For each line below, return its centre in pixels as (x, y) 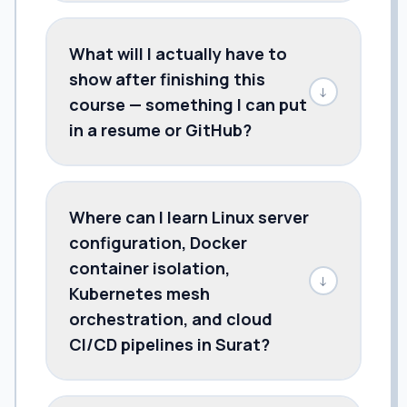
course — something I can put (188, 104)
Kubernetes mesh (139, 293)
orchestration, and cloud (171, 318)
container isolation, (149, 268)
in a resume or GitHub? (160, 129)
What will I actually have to (178, 53)
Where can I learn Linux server (189, 217)
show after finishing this (167, 79)
